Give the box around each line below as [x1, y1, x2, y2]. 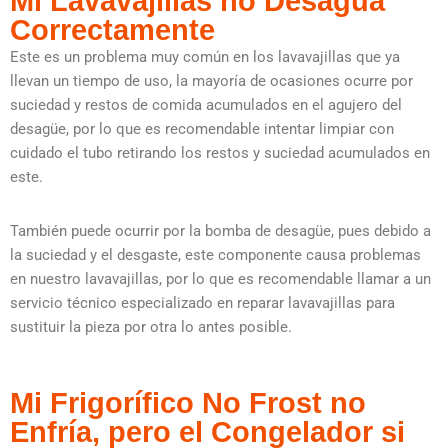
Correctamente [10, 14, 215, 47]
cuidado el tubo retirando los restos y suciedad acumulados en [10, 144, 430, 163]
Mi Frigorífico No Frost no [10, 387, 366, 420]
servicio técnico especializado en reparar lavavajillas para [10, 294, 395, 313]
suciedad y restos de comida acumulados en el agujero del [10, 96, 402, 115]
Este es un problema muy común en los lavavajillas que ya [10, 48, 400, 67]
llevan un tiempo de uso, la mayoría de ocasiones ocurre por [10, 72, 413, 91]
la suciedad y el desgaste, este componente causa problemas [10, 246, 421, 265]
